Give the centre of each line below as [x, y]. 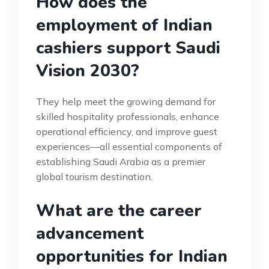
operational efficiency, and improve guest [127, 132]
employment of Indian [124, 26]
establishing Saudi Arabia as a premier [121, 162]
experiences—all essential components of [129, 147]
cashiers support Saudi [128, 48]
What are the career [119, 211]
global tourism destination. [94, 177]
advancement [90, 234]
